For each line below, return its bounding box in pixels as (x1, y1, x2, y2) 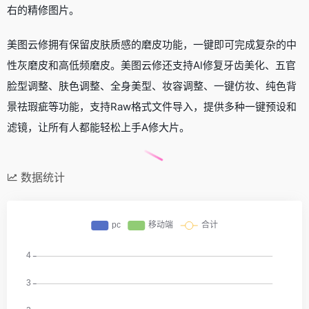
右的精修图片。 (7, 3, 79, 17)
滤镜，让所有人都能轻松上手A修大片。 (7, 120, 190, 134)
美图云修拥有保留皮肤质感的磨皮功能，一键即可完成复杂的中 (7, 37, 297, 51)
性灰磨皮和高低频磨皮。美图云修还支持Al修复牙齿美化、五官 (7, 58, 296, 72)
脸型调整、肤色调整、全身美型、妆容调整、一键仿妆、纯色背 (7, 79, 297, 92)
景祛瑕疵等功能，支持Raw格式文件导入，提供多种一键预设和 (7, 99, 297, 113)
